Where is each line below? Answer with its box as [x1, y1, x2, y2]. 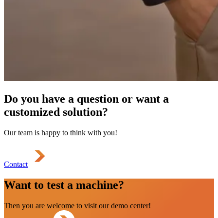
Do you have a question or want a [4, 92, 169, 106]
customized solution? [4, 106, 108, 119]
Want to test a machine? [4, 179, 124, 192]
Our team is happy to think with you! [4, 128, 117, 137]
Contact [4, 160, 28, 169]
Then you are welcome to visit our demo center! [4, 201, 151, 210]
